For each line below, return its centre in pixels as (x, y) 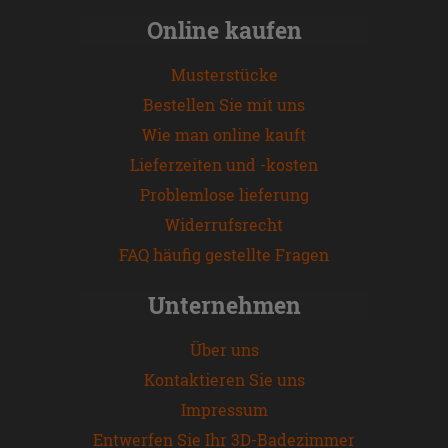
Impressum (224, 409)
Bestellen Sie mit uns (224, 104)
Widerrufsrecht (224, 224)
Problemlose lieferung (224, 194)
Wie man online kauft (224, 134)
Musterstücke (224, 74)
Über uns (224, 349)
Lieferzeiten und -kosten (224, 164)
